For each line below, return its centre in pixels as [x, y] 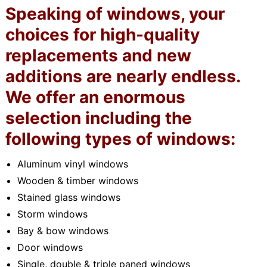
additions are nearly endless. [122, 77]
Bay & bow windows [63, 231]
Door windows [50, 248]
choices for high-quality [102, 35]
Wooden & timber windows [77, 181]
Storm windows [52, 214]
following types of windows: [120, 139]
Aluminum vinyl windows [72, 164]
